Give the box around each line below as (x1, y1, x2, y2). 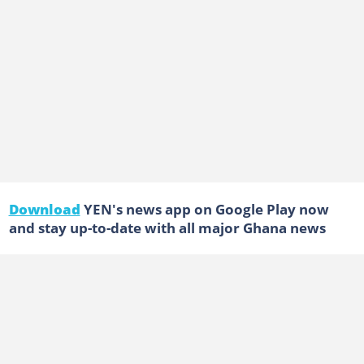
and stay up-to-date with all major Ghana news (8, 217, 326, 237)
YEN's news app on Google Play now (80, 198, 329, 219)
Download (8, 198, 80, 219)
